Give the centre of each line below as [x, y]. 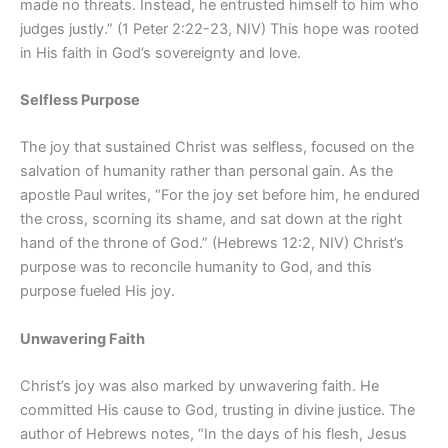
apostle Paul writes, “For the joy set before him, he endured [220, 195]
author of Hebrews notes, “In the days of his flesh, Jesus [213, 434]
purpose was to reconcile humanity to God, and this [196, 267]
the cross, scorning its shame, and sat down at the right [211, 219]
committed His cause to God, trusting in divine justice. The [217, 410]
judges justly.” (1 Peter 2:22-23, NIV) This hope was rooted [219, 28]
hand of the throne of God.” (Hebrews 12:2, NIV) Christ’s [212, 243]
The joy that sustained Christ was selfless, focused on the [217, 147]
